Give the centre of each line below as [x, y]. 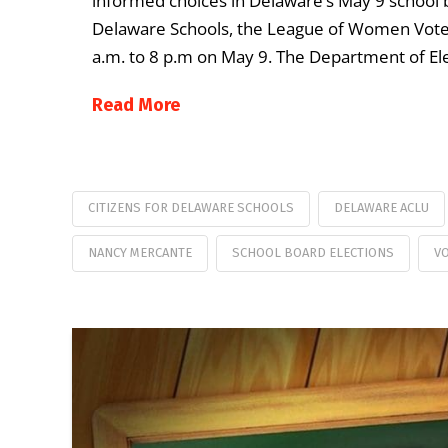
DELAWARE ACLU [381, 208]
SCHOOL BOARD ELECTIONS [312, 253]
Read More [136, 104]
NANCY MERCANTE [140, 253]
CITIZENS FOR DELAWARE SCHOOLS [191, 208]
